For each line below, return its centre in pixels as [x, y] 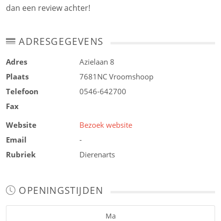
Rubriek [21, 154]
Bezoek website [106, 125]
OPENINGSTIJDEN [60, 190]
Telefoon [22, 91]
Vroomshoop [131, 76]
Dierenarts [97, 154]
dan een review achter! [48, 8]
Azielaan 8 [97, 62]
